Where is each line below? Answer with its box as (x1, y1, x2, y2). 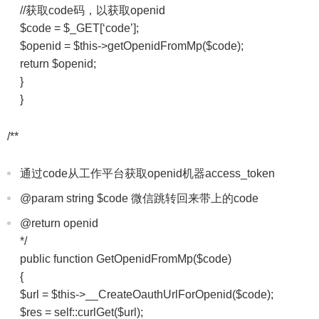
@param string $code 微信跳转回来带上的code (20, 192, 258, 204)
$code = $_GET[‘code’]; (20, 22, 139, 34)
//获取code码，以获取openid (20, 4, 165, 16)
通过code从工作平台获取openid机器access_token (20, 167, 275, 179)
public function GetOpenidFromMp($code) (20, 253, 231, 265)
